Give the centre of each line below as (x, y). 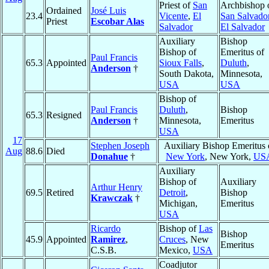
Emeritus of (242, 52)
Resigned (64, 115)
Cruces (172, 240)
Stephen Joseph (120, 146)
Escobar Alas (117, 22)
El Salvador (243, 27)
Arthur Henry (116, 187)
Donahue (109, 157)
